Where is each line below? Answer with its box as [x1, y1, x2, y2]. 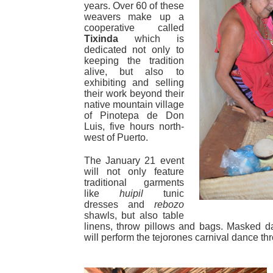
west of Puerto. [83, 132, 148, 143]
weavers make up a [83, 11, 184, 22]
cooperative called [83, 22, 184, 33]
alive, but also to [83, 66, 184, 77]
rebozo [154, 199, 184, 210]
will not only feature [83, 166, 184, 177]
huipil [119, 188, 143, 199]
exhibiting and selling [83, 77, 184, 88]
